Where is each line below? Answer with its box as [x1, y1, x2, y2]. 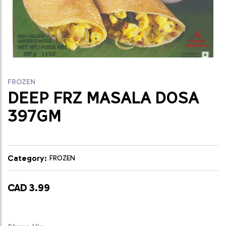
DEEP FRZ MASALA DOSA [8, 88, 199, 107]
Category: [8, 153, 47, 163]
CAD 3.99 [8, 182, 50, 194]
